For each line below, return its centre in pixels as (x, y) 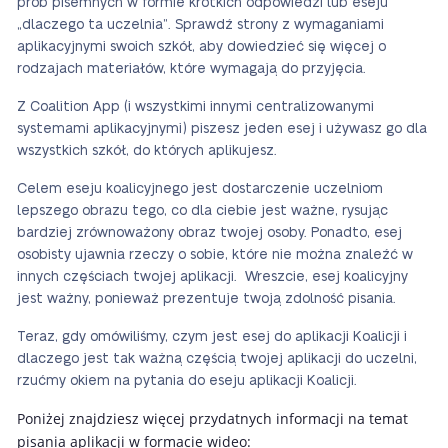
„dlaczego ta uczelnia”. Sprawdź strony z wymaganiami (200, 25)
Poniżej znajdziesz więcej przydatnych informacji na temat (212, 418)
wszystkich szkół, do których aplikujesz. (147, 151)
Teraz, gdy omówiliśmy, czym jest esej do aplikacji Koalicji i (212, 337)
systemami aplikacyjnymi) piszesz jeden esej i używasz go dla (222, 129)
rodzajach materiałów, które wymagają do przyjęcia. (191, 69)
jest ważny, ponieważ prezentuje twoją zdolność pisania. (208, 299)
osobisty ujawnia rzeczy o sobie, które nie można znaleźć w (215, 255)
